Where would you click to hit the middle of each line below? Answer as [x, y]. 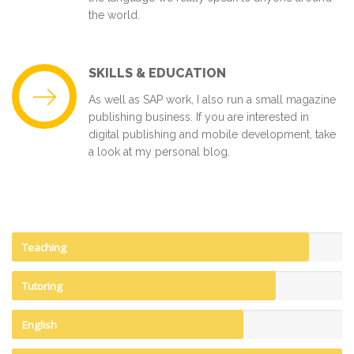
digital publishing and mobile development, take [212, 134]
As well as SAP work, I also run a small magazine [212, 100]
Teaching [45, 247]
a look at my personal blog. [159, 152]
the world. [114, 15]
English [40, 324]
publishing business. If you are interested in [199, 117]
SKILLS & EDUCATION [157, 73]
